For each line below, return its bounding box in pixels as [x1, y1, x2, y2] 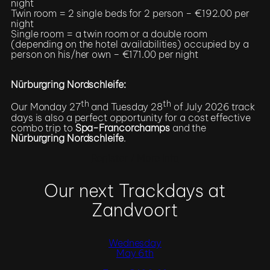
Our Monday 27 [11, 101, 81, 113]
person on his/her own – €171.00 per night [11, 48, 198, 60]
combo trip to [11, 121, 75, 134]
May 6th [116, 247, 154, 260]
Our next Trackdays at [44, 180, 226, 202]
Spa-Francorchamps [75, 121, 170, 134]
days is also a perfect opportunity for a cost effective [11, 111, 251, 124]
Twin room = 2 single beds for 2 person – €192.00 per [11, 7, 250, 19]
